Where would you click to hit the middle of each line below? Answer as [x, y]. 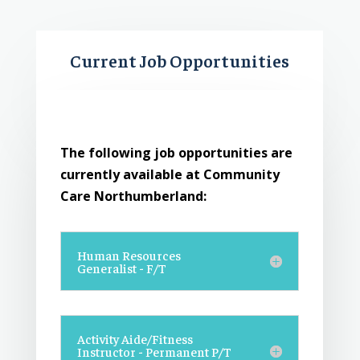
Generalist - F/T [121, 268]
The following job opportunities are [176, 153]
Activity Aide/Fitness [135, 339]
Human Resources [129, 255]
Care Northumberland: [133, 196]
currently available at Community [170, 175]
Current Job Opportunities [180, 61]
